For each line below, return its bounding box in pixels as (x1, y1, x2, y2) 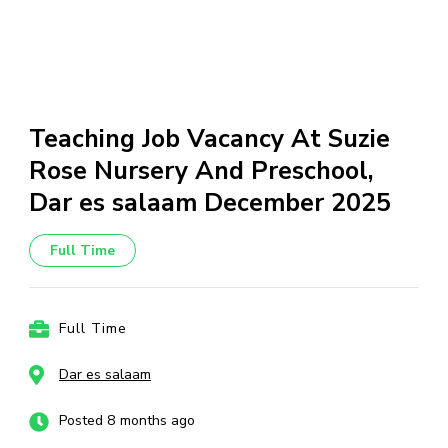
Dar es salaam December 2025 (29, 186, 391, 220)
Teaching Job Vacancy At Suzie (29, 122, 390, 156)
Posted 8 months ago (59, 411, 195, 430)
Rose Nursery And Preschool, (29, 154, 374, 188)
